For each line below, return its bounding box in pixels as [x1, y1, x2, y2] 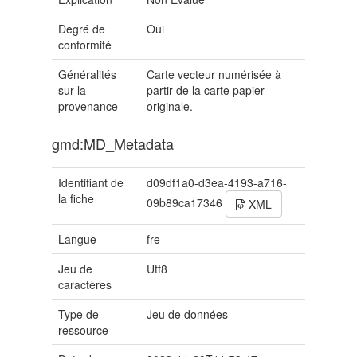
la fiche [58, 190, 94, 207]
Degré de [58, 21, 105, 37]
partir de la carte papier [147, 82, 265, 99]
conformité [58, 37, 112, 53]
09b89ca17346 [147, 194, 226, 211]
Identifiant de [58, 175, 124, 191]
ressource [58, 322, 108, 339]
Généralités [58, 66, 116, 83]
